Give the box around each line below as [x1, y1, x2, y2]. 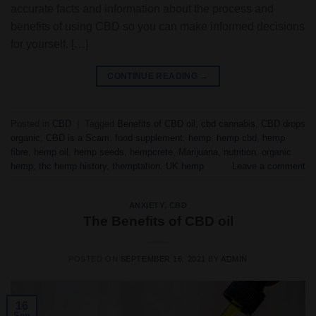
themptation [112, 160, 160, 171]
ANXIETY [128, 200, 164, 209]
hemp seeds [74, 146, 124, 157]
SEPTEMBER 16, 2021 [120, 255, 206, 264]
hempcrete [130, 146, 173, 157]
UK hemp [166, 160, 204, 171]
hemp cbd [217, 132, 257, 143]
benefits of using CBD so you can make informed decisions [11, 20, 305, 32]
